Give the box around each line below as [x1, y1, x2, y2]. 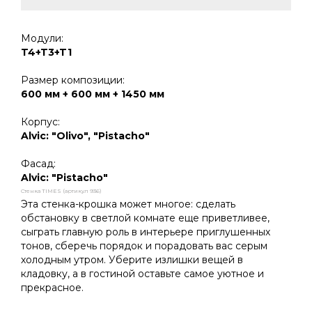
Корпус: [21, 115, 60, 128]
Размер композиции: [21, 73, 125, 86]
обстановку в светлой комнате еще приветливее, [21, 211, 270, 224]
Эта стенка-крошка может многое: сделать [21, 197, 235, 210]
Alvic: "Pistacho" [21, 171, 108, 184]
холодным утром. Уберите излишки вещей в [21, 253, 243, 266]
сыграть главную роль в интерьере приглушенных [21, 225, 270, 238]
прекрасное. [21, 281, 84, 294]
